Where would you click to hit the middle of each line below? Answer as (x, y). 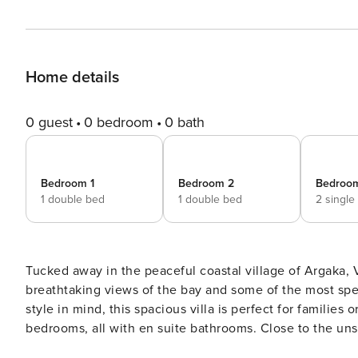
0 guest (49, 122)
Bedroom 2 (206, 183)
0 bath (185, 122)
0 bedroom (119, 122)
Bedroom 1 (68, 183)
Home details (72, 78)
